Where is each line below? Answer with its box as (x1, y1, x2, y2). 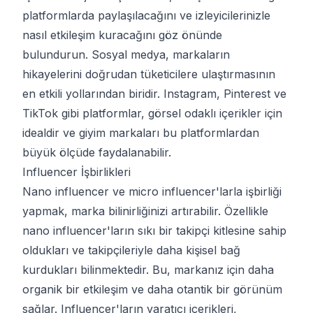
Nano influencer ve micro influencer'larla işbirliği (22, 184, 282, 198)
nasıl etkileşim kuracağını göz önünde (22, 28, 222, 42)
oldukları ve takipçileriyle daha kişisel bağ (22, 243, 240, 257)
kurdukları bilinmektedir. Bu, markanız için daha (22, 263, 274, 277)
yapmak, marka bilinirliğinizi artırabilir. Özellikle (22, 204, 268, 218)
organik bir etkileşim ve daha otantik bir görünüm (22, 282, 282, 296)
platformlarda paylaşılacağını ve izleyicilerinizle (22, 8, 270, 22)
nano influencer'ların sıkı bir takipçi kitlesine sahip (22, 224, 286, 238)
